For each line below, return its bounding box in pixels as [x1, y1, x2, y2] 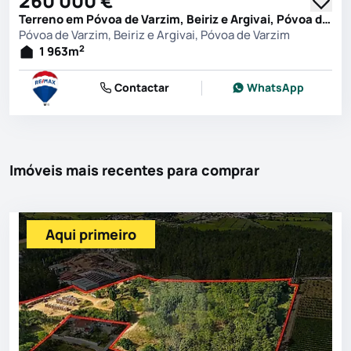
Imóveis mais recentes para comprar [9, 160, 259, 179]
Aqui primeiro [45, 224, 136, 244]
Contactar [114, 80, 169, 96]
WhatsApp [247, 80, 305, 96]
